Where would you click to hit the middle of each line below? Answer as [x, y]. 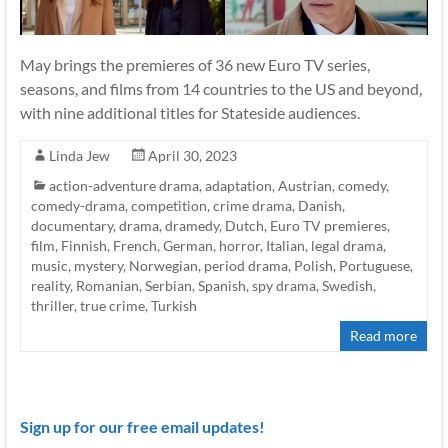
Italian [285, 246]
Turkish [173, 306]
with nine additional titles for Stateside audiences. [189, 113]
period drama [245, 266]
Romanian [107, 286]
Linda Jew [79, 156]
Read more [384, 336]
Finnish [83, 246]
